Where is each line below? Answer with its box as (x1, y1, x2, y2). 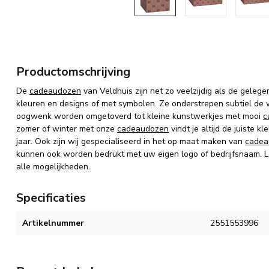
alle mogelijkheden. (16, 161, 90, 172)
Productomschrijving (16, 64, 130, 80)
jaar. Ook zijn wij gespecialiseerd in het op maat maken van (16, 136, 245, 147)
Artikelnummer (22, 217, 84, 229)
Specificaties (16, 190, 86, 206)
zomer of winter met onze (16, 123, 117, 134)
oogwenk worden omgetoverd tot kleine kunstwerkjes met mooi (16, 110, 263, 122)
